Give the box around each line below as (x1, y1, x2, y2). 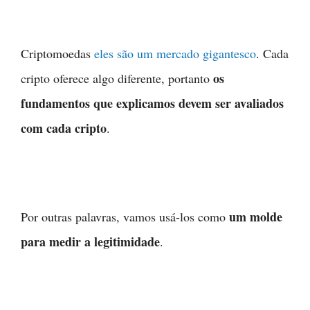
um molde (229, 208, 282, 226)
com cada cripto (21, 119, 107, 138)
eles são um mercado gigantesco (94, 45, 256, 62)
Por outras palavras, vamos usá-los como (21, 208, 229, 226)
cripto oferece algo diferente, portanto (21, 70, 213, 87)
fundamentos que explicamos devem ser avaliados (21, 94, 284, 113)
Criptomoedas (21, 45, 94, 62)
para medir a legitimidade (21, 232, 160, 251)
